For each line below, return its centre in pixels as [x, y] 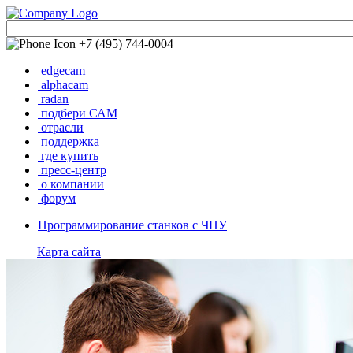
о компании [72, 184]
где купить [70, 156]
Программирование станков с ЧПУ [132, 225]
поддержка [70, 141]
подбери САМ [79, 113]
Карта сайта [69, 252]
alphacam [65, 85]
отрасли [62, 127]
